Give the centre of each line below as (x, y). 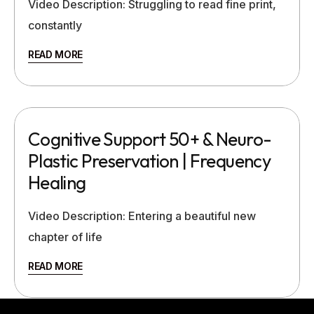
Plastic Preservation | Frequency (149, 161)
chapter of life (65, 237)
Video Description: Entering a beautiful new (142, 216)
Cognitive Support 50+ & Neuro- (150, 139)
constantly (55, 25)
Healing (57, 182)
